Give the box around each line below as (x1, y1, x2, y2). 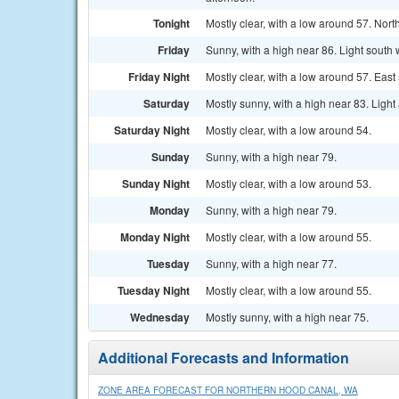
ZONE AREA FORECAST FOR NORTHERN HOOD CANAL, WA (98, 384, 358, 396)
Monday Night (120, 229, 190, 245)
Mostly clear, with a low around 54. (206, 122, 371, 137)
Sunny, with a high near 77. (206, 256, 337, 271)
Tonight (153, 15, 190, 31)
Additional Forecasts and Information (98, 347, 349, 368)
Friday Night (128, 69, 190, 85)
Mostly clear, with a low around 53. (206, 175, 371, 191)
